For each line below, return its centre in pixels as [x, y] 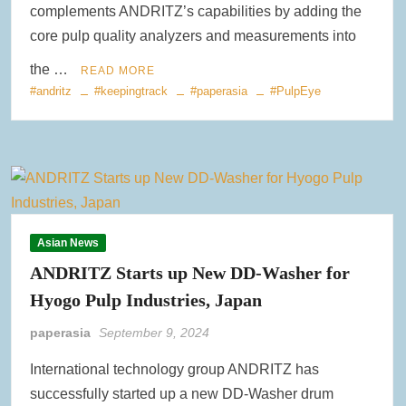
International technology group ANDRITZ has [175, 370]
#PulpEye [296, 92]
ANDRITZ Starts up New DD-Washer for [190, 273]
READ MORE [118, 71]
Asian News [68, 243]
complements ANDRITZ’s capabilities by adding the [196, 12]
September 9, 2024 [155, 333]
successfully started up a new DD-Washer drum [182, 394]
